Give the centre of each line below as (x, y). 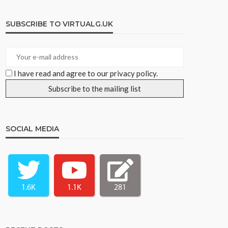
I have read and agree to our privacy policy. (86, 73)
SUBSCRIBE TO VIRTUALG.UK (59, 24)
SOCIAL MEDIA (32, 129)
